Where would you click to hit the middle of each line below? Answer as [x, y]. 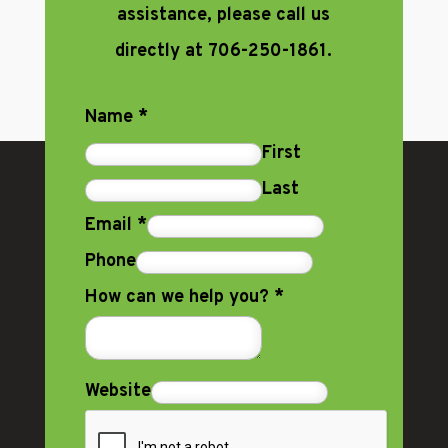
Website [117, 392]
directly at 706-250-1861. [224, 52]
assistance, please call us [224, 16]
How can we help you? [179, 298]
